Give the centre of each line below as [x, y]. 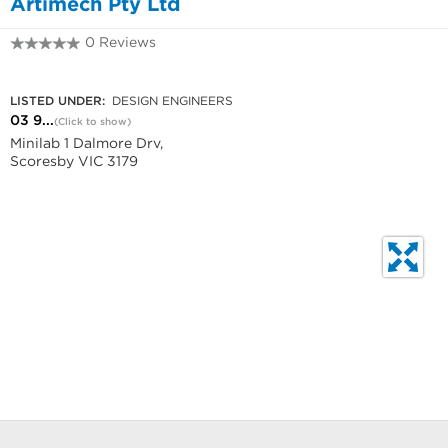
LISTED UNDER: [57, 100]
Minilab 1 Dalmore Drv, [86, 143]
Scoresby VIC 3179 [74, 161]
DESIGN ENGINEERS [170, 100]
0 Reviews [120, 42]
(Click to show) [92, 121]
